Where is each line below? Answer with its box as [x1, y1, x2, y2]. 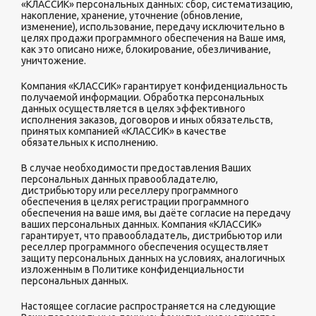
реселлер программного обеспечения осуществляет [21, 241, 269, 253]
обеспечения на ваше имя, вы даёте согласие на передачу [21, 207, 291, 219]
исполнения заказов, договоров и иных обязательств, [21, 114, 273, 126]
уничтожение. [21, 55, 88, 66]
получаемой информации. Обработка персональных [21, 92, 264, 103]
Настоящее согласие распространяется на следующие [21, 300, 276, 312]
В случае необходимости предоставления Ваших [21, 162, 251, 174]
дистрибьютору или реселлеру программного [21, 185, 238, 196]
